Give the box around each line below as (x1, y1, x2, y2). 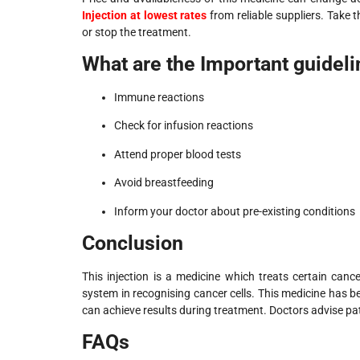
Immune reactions (114, 91, 204, 104)
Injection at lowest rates (82, 8, 207, 22)
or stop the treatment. (82, 25, 191, 39)
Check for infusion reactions (114, 119, 253, 133)
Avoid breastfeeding (114, 176, 214, 190)
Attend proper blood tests (114, 147, 241, 161)
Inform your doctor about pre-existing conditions (114, 204, 355, 218)
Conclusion (82, 231, 183, 256)
